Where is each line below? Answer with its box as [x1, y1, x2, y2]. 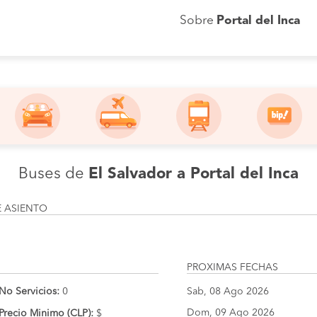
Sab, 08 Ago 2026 [187, 287, 269, 296]
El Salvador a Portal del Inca [88, 166, 299, 182]
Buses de [18, 166, 88, 182]
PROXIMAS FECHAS [187, 263, 278, 272]
